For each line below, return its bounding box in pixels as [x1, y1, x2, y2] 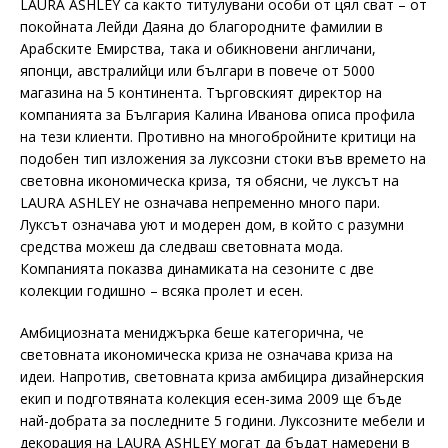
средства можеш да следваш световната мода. [20, 237, 343, 256]
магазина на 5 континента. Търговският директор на [20, 83, 382, 102]
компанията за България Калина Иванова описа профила [20, 105, 415, 124]
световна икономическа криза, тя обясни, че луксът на [20, 171, 399, 190]
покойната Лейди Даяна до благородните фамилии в [20, 17, 383, 36]
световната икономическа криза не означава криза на [20, 345, 393, 364]
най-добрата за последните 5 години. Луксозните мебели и [20, 411, 425, 430]
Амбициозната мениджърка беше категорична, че [20, 323, 364, 342]
